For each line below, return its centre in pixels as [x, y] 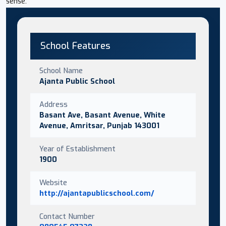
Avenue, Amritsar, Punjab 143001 [99, 125]
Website [53, 182]
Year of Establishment [77, 149]
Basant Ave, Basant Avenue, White [102, 115]
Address [53, 104]
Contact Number [67, 216]
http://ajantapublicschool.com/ [97, 193]
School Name [61, 70]
